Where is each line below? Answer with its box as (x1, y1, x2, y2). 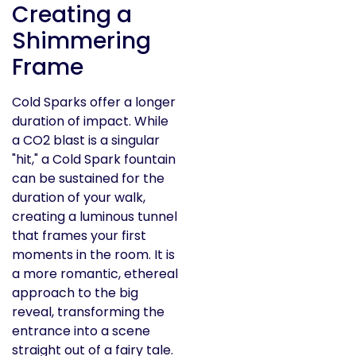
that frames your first (12, 226, 146, 245)
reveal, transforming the (12, 302, 164, 321)
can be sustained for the (12, 168, 164, 188)
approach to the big (12, 283, 138, 302)
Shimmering (12, 25, 151, 56)
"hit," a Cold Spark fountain (12, 149, 176, 168)
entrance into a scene (12, 321, 150, 340)
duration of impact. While (12, 111, 168, 130)
